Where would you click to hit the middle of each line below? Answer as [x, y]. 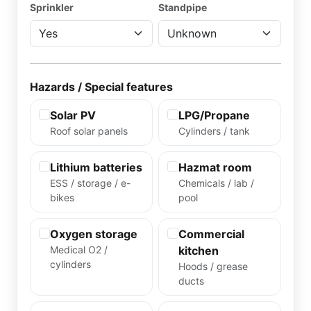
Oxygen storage [94, 234]
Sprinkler [52, 7]
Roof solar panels [89, 131]
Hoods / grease [213, 266]
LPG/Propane [214, 115]
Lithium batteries [96, 167]
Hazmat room [215, 167]
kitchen [199, 251]
